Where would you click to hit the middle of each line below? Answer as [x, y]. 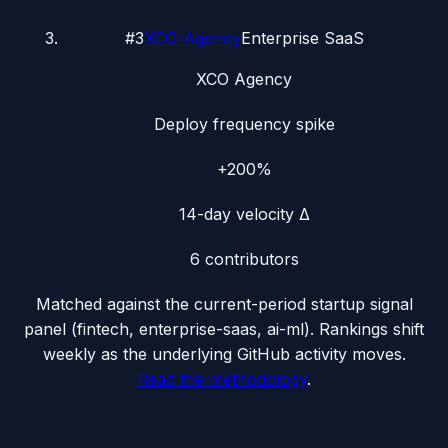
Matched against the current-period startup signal [224, 304]
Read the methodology [222, 379]
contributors [249, 259]
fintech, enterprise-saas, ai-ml [190, 329]
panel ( [50, 329]
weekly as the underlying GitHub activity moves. [224, 354]
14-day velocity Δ [244, 214]
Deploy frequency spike [244, 124]
